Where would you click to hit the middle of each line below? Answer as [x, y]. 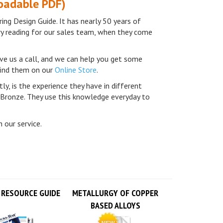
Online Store [75, 59]
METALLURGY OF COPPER [115, 182]
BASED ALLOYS [115, 194]
